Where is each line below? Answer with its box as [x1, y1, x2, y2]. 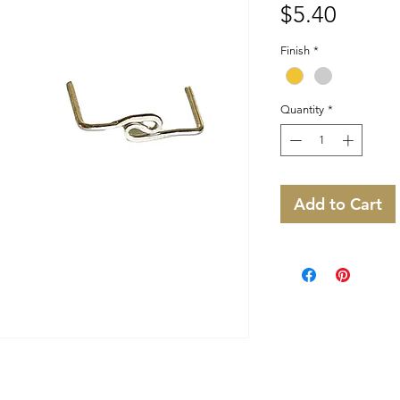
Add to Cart [294, 193, 382, 214]
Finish [280, 44, 310, 57]
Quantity [280, 103, 324, 117]
